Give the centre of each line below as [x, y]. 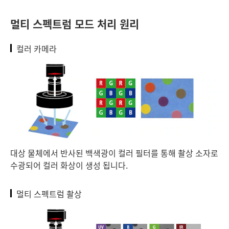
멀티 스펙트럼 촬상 [49, 193]
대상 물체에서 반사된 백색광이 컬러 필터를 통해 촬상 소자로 [114, 153]
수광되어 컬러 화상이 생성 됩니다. [69, 165]
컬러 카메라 [37, 48]
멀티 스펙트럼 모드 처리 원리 [75, 23]
